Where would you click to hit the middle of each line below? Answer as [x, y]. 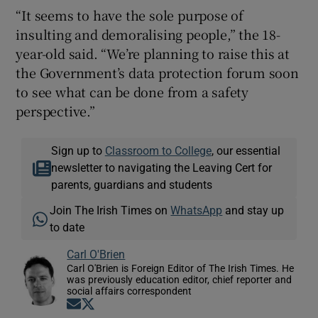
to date [67, 227]
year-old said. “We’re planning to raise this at [153, 53]
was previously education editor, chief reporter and [180, 279]
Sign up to [78, 150]
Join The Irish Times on [110, 210]
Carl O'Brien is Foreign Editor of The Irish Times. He [181, 268]
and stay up [253, 210]
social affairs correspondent [130, 291]
